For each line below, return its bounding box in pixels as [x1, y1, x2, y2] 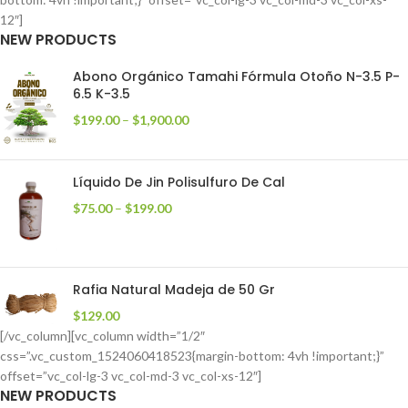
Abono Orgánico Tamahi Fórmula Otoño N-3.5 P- [73, 67, 400, 87]
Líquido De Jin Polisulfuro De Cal [73, 173, 285, 192]
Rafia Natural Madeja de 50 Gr [73, 280, 275, 299]
